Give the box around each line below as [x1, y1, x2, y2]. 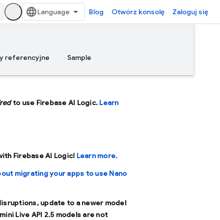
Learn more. [76, 151, 118, 160]
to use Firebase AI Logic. [11, 98, 100, 107]
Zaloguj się [172, 7, 208, 16]
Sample [67, 53, 91, 62]
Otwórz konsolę [111, 7, 165, 16]
